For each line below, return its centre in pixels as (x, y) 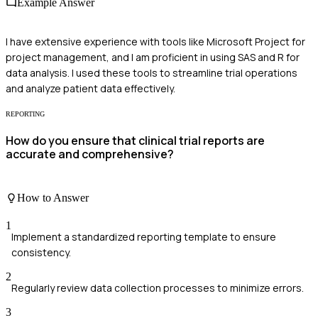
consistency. (41, 253)
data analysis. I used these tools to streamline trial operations (152, 73)
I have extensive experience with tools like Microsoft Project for (155, 42)
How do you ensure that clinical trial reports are (135, 141)
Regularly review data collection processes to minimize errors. (158, 288)
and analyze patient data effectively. (91, 89)
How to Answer (53, 197)
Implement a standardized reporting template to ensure (144, 237)
